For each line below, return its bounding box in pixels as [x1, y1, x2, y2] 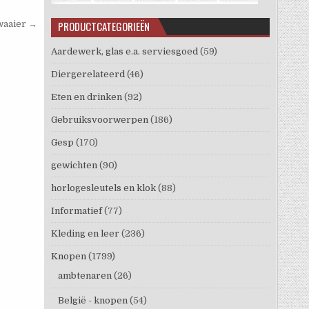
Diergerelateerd [50, 68, 125, 79]
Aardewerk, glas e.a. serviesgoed [50, 46, 198, 57]
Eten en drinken [50, 91, 122, 102]
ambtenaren [57, 270, 112, 281]
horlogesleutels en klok [50, 182, 156, 193]
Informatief [50, 205, 102, 216]
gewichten [50, 159, 97, 170]
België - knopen [57, 295, 128, 306]
